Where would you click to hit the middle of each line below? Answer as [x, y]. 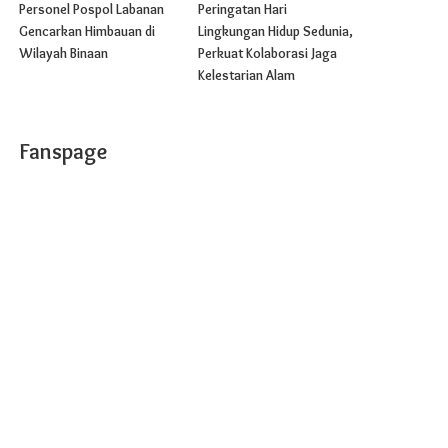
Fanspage [63, 152]
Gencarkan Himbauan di [87, 31]
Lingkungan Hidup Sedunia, [275, 31]
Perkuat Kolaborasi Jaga [267, 53]
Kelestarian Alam [246, 75]
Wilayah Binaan [64, 53]
